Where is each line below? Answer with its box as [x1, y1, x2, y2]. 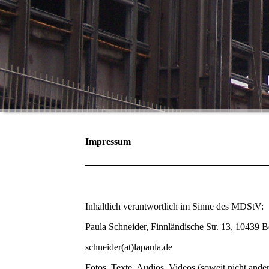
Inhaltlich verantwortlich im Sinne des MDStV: [85, 201, 266, 211]
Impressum [85, 136, 131, 147]
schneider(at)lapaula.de [85, 241, 172, 252]
